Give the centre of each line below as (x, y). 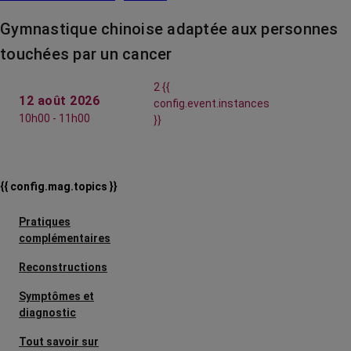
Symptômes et (56, 297)
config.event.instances (212, 104)
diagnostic (47, 313)
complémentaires (65, 239)
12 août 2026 (59, 101)
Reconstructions (63, 268)
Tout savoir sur (59, 342)
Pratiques (45, 222)
